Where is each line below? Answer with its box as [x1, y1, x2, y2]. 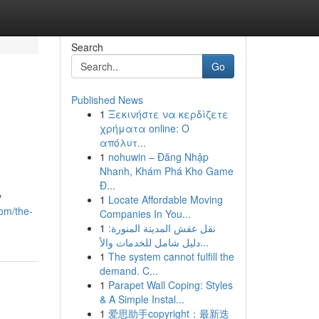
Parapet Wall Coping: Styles [108, 278, 233, 292]
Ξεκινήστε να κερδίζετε [108, 107, 229, 121]
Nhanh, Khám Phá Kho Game [99, 164, 234, 178]
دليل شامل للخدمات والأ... [199, 235, 209, 249]
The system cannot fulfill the [108, 249, 234, 263]
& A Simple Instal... [99, 292, 184, 306]
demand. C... [99, 263, 158, 278]
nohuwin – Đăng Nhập [108, 150, 209, 164]
